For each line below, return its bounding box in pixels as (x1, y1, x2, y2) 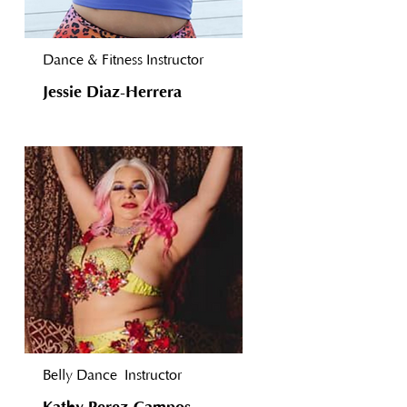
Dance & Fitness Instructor (43, 52, 203, 68)
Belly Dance (43, 367, 124, 383)
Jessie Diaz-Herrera (43, 83, 182, 102)
